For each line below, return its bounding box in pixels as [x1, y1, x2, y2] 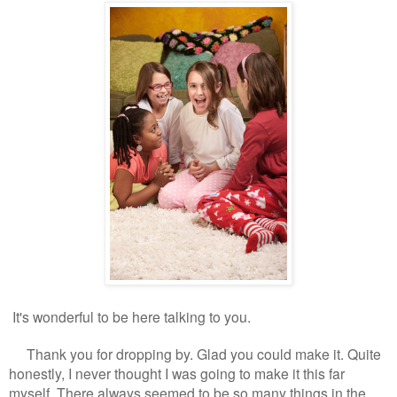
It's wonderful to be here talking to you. [9, 307, 251, 327]
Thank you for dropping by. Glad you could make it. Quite [9, 344, 381, 364]
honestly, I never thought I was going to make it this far [9, 363, 345, 384]
